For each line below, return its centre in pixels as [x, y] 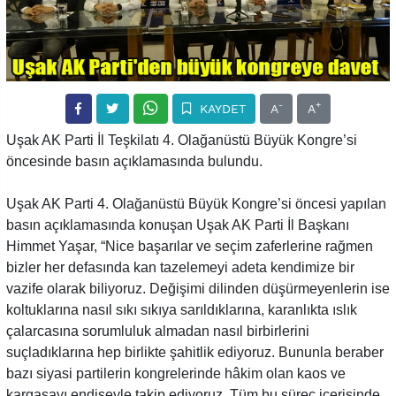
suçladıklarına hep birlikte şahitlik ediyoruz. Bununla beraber [195, 352]
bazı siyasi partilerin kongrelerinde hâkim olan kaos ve [176, 373]
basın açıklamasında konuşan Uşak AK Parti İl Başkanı [178, 225]
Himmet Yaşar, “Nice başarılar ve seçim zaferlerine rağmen [190, 246]
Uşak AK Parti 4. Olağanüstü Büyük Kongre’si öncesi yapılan [196, 203]
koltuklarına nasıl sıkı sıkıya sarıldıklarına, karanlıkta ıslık [182, 309]
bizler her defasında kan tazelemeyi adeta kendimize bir [180, 267]
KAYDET [220, 108]
